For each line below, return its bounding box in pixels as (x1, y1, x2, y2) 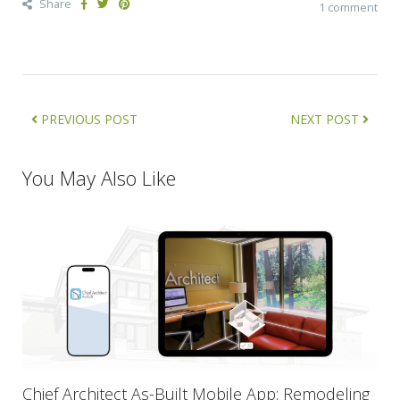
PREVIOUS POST (37, 110, 137, 128)
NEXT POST (290, 110, 362, 128)
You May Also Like (22, 163, 176, 191)
